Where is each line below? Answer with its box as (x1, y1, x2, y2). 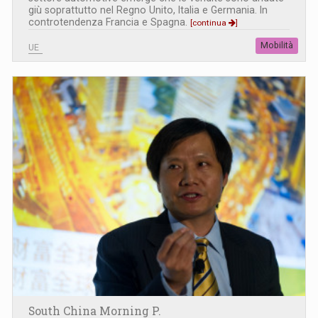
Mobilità (261, 40, 293, 51)
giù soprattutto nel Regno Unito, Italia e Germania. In (28, 4, 268, 16)
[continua (190, 18, 229, 28)
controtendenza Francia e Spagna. (28, 16, 190, 28)
